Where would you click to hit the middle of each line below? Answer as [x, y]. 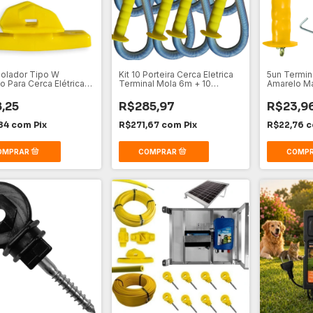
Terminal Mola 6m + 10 [165, 84]
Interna [281, 93]
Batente [135, 93]
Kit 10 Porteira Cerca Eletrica [176, 75]
